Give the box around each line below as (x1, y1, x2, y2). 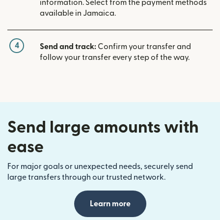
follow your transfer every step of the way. (40, 54, 190, 62)
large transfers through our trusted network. (7, 173, 165, 182)
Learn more (89, 200, 131, 208)
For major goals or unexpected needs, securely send (7, 163, 193, 171)
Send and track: (40, 43, 96, 51)
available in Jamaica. (40, 9, 116, 18)
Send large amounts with (7, 119, 199, 136)
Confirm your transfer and (96, 43, 191, 51)
